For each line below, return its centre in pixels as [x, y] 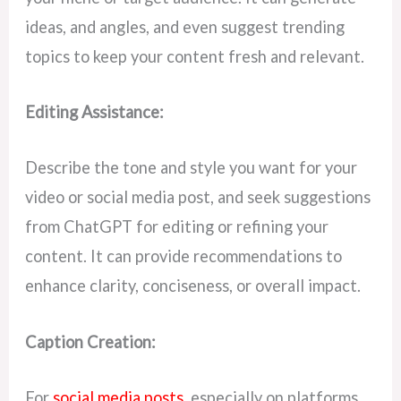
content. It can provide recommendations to [184, 256]
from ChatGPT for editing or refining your [177, 227]
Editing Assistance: [95, 112]
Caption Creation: [91, 341]
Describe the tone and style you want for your [192, 168]
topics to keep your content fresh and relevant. [195, 57]
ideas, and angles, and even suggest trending [185, 27]
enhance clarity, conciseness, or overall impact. [193, 286]
